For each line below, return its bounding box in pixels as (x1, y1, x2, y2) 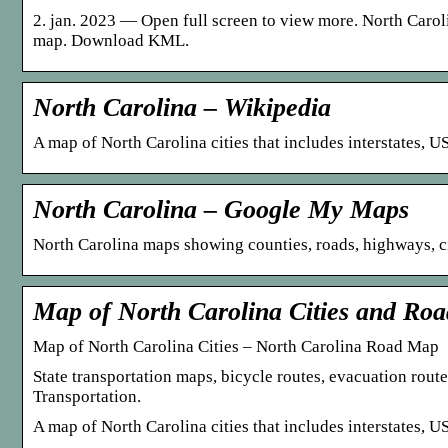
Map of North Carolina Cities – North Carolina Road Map (33, 336, 439, 356)
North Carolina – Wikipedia (33, 92, 331, 122)
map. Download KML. (33, 30, 189, 50)
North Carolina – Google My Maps (33, 194, 409, 224)
